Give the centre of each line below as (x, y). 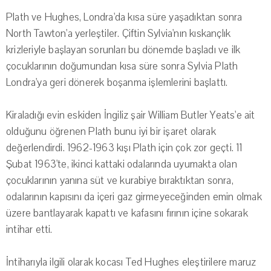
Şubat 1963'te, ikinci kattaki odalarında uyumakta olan (122, 165)
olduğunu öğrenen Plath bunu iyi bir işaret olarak (111, 132)
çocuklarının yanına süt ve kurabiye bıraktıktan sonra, (120, 181)
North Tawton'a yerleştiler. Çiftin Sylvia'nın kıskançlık (119, 34)
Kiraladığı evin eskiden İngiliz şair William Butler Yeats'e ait (131, 116)
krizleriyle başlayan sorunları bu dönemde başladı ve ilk (123, 50)
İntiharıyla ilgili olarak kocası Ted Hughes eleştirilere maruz (131, 263)
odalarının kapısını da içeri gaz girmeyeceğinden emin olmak (134, 197)
